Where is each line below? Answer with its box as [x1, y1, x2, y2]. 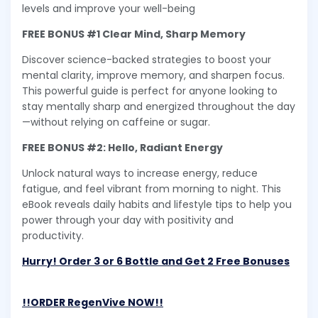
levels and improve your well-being [22, 1, 198, 16]
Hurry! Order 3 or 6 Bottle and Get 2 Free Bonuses [22, 254, 290, 269]
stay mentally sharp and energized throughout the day [22, 99, 295, 114]
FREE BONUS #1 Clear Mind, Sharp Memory [22, 27, 246, 42]
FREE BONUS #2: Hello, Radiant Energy [22, 141, 223, 155]
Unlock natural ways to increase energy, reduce [22, 166, 258, 181]
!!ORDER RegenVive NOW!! [22, 295, 163, 310]
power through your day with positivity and [22, 213, 234, 228]
